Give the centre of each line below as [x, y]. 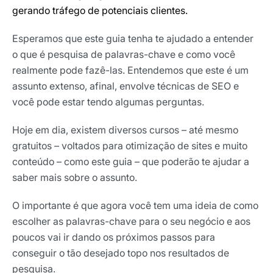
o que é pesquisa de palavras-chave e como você [124, 54]
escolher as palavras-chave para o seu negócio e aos [131, 221]
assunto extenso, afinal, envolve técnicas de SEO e [126, 86]
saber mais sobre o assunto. [75, 177]
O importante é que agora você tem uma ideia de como [135, 205]
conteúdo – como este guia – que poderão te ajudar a [131, 161]
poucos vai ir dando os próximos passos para [114, 237]
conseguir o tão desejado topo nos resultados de [121, 253]
